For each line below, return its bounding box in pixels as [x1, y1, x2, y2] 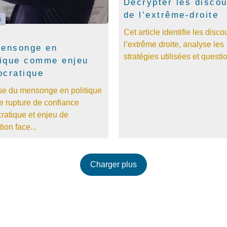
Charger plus [90, 160, 137, 169]
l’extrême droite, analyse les [123, 40, 224, 49]
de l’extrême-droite [123, 10, 219, 20]
